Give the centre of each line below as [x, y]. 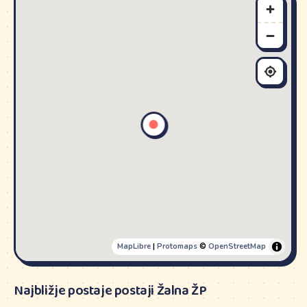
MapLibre [134, 246]
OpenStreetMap [237, 246]
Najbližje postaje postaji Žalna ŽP [110, 291]
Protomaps [177, 246]
